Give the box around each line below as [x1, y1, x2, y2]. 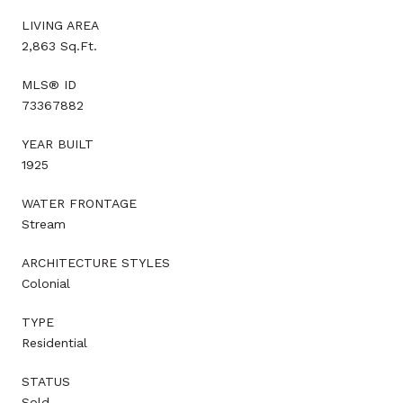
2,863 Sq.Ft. [22, 38, 97, 53]
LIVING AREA [22, 17, 99, 32]
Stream [22, 216, 66, 231]
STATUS [22, 373, 70, 389]
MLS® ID [22, 76, 76, 92]
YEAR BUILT [22, 136, 94, 151]
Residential [22, 335, 87, 350]
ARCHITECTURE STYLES [22, 255, 170, 270]
